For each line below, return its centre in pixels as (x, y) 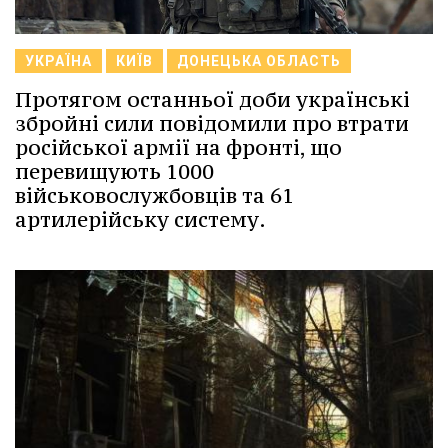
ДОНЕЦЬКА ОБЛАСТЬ (259, 60)
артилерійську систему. (140, 219)
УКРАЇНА (58, 60)
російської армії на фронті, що (178, 147)
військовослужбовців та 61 (154, 195)
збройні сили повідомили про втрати (212, 123)
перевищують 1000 (114, 171)
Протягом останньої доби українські (212, 99)
